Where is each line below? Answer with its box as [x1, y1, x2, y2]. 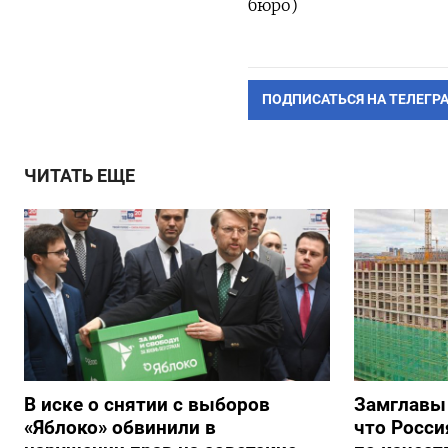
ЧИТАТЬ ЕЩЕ [24, 165, 135, 186]
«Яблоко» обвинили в [24, 416, 216, 440]
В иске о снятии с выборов [24, 393, 270, 417]
